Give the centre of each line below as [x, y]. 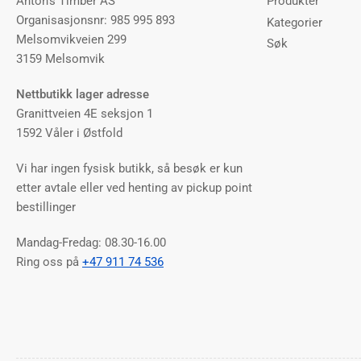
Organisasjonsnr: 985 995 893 [95, 21]
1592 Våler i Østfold [69, 133]
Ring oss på [49, 262]
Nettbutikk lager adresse [83, 95]
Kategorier [295, 22]
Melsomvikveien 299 [71, 40]
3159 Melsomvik [60, 59]
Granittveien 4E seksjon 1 [85, 114]
